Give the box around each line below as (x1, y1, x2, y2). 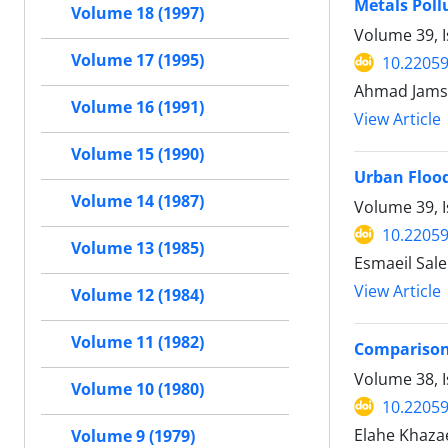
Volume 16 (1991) (71, 96, 204, 119)
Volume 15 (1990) (71, 143, 204, 166)
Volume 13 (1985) (71, 237, 204, 260)
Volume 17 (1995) (71, 49, 204, 72)
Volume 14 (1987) (71, 190, 204, 213)
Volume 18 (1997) (71, 2, 204, 25)
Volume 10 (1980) (71, 378, 204, 401)
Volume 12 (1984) (71, 284, 204, 307)
